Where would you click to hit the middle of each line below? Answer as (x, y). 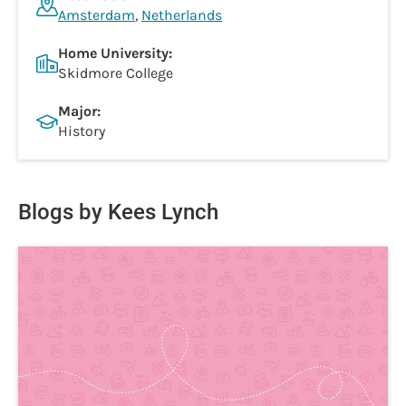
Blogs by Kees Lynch (118, 212)
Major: (79, 111)
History (82, 131)
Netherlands (182, 15)
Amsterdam (97, 15)
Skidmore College (116, 73)
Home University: (115, 53)
